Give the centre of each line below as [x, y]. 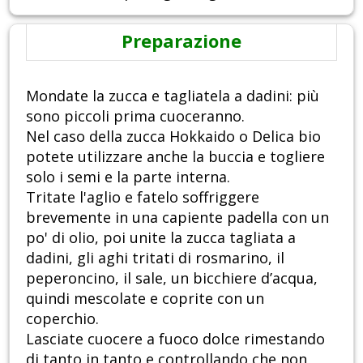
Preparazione [181, 40]
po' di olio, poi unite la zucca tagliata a [161, 237]
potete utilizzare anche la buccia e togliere [175, 156]
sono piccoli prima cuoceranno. [135, 115]
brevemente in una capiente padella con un [177, 217]
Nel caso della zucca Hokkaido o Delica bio [173, 136]
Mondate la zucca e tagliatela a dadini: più [173, 95]
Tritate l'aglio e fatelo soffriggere [143, 196]
